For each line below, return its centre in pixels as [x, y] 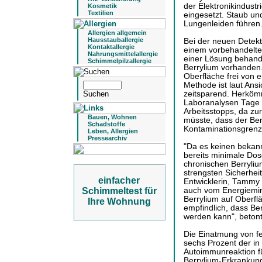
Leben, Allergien [113, 131]
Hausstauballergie [115, 40]
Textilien [100, 13]
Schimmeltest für [119, 191]
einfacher [119, 180]
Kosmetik [102, 6]
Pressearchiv [107, 138]
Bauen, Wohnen [112, 117]
